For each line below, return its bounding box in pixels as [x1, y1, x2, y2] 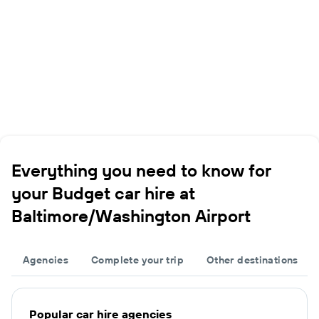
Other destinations [206, 253, 298, 266]
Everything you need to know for [11, 159, 271, 181]
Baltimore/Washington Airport [11, 204, 251, 226]
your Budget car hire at [11, 182, 195, 204]
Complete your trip [91, 253, 184, 266]
